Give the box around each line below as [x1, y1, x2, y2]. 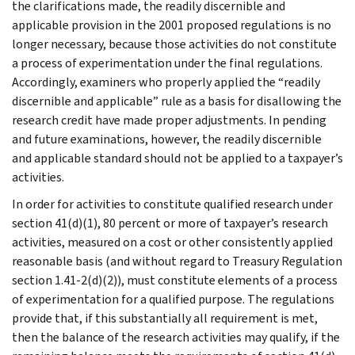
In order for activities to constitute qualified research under [12, 195, 333, 212]
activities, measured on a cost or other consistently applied [12, 233, 333, 250]
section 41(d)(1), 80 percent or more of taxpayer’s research [12, 214, 328, 231]
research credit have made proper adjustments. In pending [12, 111, 326, 128]
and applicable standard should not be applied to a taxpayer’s [12, 149, 343, 166]
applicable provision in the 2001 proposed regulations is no [12, 16, 331, 33]
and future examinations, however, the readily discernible [12, 130, 322, 147]
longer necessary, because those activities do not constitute [12, 35, 337, 52]
